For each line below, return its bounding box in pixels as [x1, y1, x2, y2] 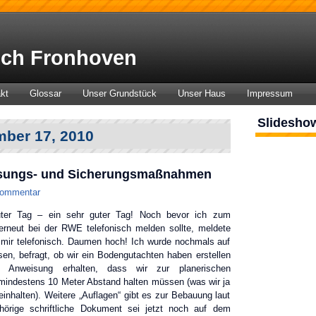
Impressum [246, 88, 293, 99]
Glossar [29, 88, 61, 99]
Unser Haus [177, 88, 226, 99]
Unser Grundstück [82, 88, 157, 99]
